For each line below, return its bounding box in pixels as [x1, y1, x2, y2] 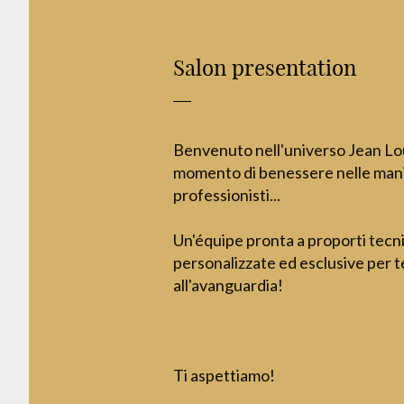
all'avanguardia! [173, 275, 283, 296]
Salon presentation [173, 53, 356, 81]
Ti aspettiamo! [173, 365, 275, 386]
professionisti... [173, 185, 280, 206]
